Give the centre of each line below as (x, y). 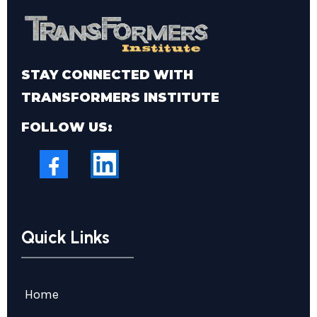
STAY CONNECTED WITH (107, 75)
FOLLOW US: (67, 127)
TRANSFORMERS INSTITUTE (120, 97)
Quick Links (65, 237)
